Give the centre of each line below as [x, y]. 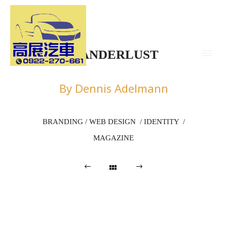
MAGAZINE [113, 138]
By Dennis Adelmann [113, 88]
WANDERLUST [113, 54]
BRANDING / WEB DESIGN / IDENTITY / [113, 122]
